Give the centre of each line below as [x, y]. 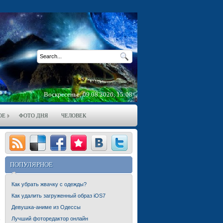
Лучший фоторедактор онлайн [50, 219]
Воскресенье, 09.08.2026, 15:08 [88, 94]
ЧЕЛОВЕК [74, 115]
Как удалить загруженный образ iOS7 [58, 196]
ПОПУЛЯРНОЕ [31, 165]
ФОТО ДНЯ [33, 115]
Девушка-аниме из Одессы [46, 207]
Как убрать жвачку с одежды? [49, 184]
